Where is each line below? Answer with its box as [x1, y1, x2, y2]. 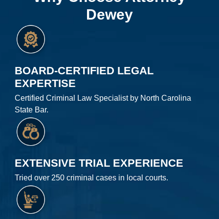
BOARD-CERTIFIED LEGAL [15, 64, 153, 77]
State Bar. [15, 105, 48, 114]
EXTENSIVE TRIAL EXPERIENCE [15, 156, 183, 169]
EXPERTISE [15, 77, 76, 89]
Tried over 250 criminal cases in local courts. [15, 173, 168, 182]
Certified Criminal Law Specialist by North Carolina [15, 93, 191, 102]
